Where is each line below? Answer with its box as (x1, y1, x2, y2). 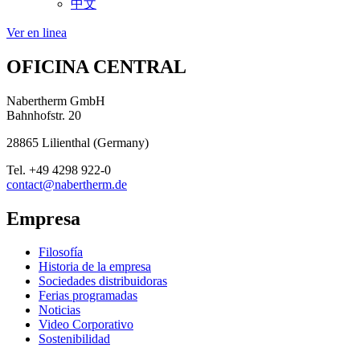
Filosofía (39, 245, 83, 260)
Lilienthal (42, 135, 90, 149)
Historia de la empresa (39, 260, 151, 274)
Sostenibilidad (39, 332, 110, 346)
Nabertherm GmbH (6, 93, 105, 108)
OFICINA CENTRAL (6, 55, 186, 77)
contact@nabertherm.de (6, 177, 127, 191)
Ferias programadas (39, 288, 137, 303)
